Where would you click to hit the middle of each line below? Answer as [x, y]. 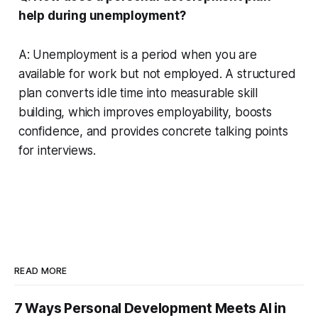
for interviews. [57, 150]
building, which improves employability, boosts [145, 112]
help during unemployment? [102, 15]
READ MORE [41, 271]
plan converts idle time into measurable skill [138, 93]
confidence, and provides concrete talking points [153, 131]
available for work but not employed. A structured [157, 73]
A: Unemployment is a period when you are [137, 54]
